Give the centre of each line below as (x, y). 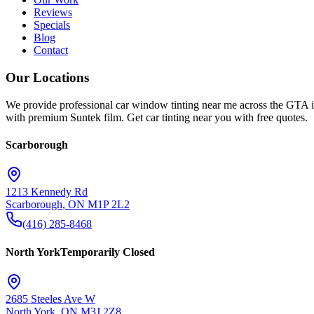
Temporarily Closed (108, 252)
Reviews (53, 13)
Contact (51, 50)
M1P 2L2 (109, 205)
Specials (52, 25)
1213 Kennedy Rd (47, 192)
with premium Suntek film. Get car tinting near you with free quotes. (157, 117)
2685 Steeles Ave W (50, 299)
